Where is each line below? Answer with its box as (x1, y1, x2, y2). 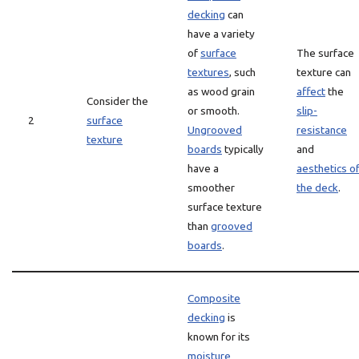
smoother (188, 181, 235, 194)
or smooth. (188, 104, 240, 117)
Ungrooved (188, 123, 242, 136)
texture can (296, 66, 351, 79)
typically (222, 143, 264, 155)
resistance (296, 123, 347, 136)
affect (296, 85, 325, 98)
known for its (188, 330, 250, 343)
